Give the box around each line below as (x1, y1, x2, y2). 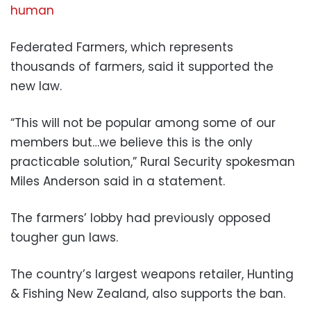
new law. (10, 78, 62, 95)
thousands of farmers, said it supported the (10, 58, 274, 76)
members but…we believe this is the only (10, 134, 253, 151)
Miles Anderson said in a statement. (10, 173, 225, 190)
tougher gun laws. (10, 229, 118, 246)
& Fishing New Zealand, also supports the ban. (10, 285, 285, 303)
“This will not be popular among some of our (10, 115, 276, 132)
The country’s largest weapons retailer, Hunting (10, 266, 294, 283)
